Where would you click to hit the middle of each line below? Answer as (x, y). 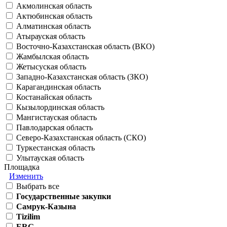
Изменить (26, 176)
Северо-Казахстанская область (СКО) (81, 138)
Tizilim (28, 217)
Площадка (22, 167)
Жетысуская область (51, 67)
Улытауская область (50, 158)
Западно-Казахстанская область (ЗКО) (82, 77)
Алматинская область (53, 26)
